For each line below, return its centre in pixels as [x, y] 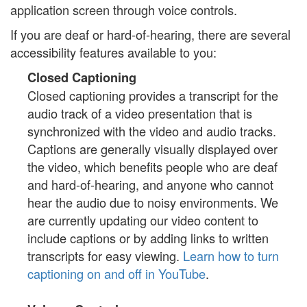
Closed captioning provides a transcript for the [153, 95]
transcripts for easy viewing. [105, 256]
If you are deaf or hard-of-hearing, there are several [150, 34]
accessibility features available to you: [113, 52]
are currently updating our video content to [143, 220]
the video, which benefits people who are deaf [152, 167]
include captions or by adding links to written [148, 238]
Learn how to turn [231, 256]
